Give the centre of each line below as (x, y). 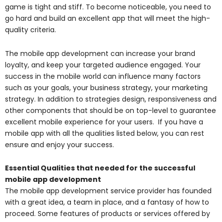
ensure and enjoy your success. (59, 144)
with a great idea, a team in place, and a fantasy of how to (107, 202)
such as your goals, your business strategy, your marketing (106, 87)
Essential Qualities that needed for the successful (100, 168)
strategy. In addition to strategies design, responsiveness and (111, 99)
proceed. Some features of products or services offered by (108, 214)
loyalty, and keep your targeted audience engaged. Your (103, 65)
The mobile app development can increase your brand (100, 53)
